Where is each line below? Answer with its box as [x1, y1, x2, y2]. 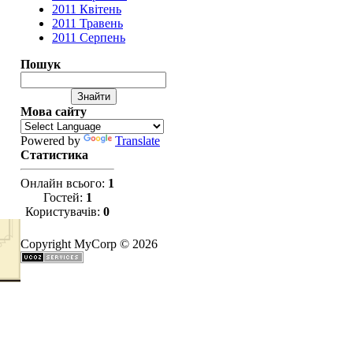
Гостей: [43, 191, 86, 204]
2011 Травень [52, 17, 123, 30]
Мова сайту [20, 105, 87, 118]
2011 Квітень [52, 2, 121, 16]
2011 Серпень [52, 31, 125, 44]
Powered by [20, 134, 84, 147]
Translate [115, 134, 160, 147]
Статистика [20, 148, 88, 162]
